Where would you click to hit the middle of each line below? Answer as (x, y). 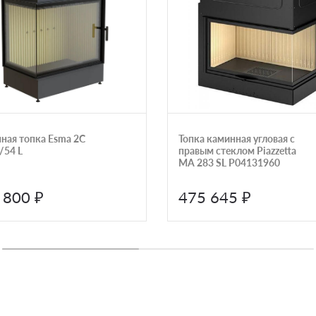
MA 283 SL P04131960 (229, 162)
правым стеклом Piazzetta (237, 150)
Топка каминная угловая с (236, 138)
